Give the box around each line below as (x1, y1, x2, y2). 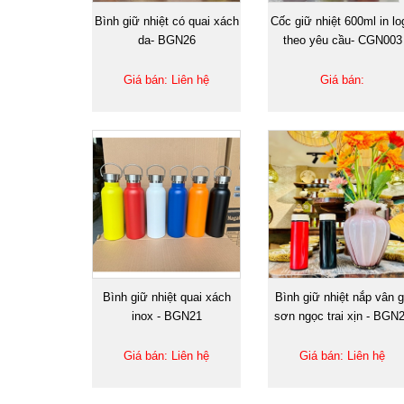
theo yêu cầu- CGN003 (282, 32, 402, 47)
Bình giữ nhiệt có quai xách (94, 14, 239, 28)
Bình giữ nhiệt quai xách (102, 289, 231, 304)
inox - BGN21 (131, 308, 202, 323)
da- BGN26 (137, 32, 196, 47)
